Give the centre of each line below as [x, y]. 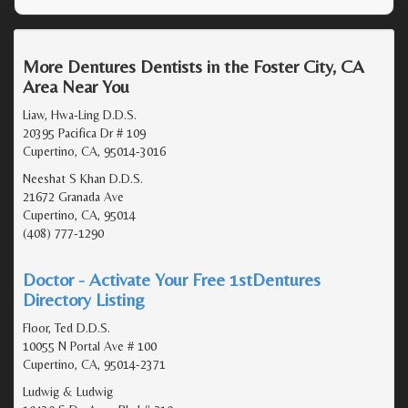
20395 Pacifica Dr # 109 [84, 133]
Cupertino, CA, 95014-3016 [94, 151]
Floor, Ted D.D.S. [66, 327]
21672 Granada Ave [73, 196]
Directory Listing [84, 299]
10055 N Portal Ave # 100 [90, 346]
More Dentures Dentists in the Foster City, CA [194, 66]
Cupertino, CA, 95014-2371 [94, 364]
